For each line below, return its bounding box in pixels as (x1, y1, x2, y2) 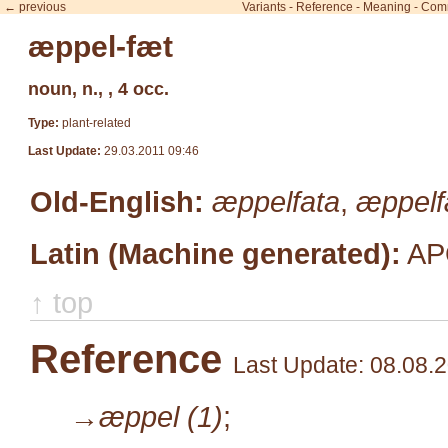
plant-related (62, 115, 131, 130)
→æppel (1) (70, 399, 223, 433)
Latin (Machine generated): (30, 236, 401, 270)
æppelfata (212, 184, 340, 218)
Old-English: (30, 184, 204, 218)
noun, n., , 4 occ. (28, 78, 169, 99)
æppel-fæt (28, 29, 173, 63)
